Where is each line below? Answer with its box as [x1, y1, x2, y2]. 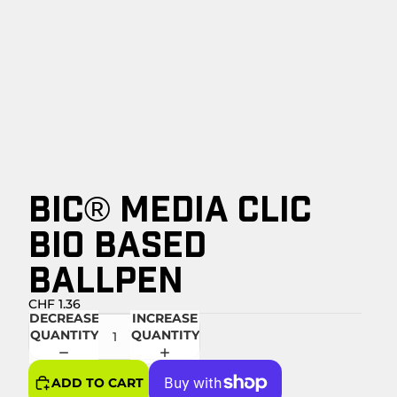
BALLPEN [28, 257, 183, 300]
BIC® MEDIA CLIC [28, 186, 312, 229]
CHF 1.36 [28, 296, 81, 312]
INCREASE [132, 310, 198, 327]
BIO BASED [28, 222, 206, 264]
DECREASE [29, 310, 99, 327]
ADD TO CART [51, 374, 144, 391]
